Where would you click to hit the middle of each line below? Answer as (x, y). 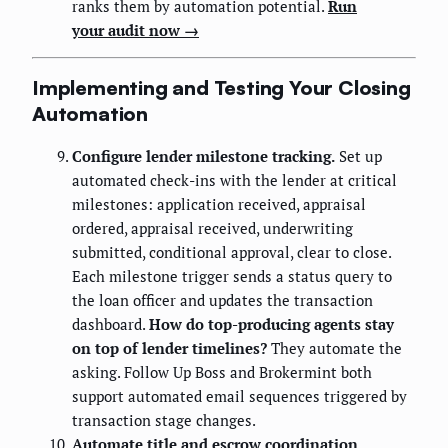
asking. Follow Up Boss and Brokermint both (222, 372)
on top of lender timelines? (169, 348)
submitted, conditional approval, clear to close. (231, 252)
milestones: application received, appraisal (219, 204)
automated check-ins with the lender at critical (234, 180)
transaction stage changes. (164, 420)
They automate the (334, 348)
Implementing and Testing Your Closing (221, 88)
